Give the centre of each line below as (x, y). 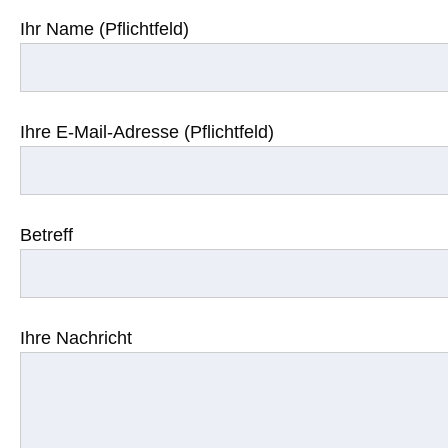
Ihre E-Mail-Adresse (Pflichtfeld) (147, 132)
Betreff (46, 235)
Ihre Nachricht (76, 338)
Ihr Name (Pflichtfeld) (104, 29)
